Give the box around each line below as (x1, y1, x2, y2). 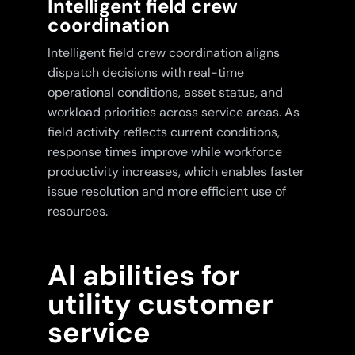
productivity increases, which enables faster (47, 163, 304, 181)
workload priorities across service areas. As (47, 104, 300, 121)
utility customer (47, 285, 273, 323)
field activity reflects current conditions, (47, 124, 280, 141)
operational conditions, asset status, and (47, 84, 283, 101)
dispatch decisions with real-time (47, 64, 244, 82)
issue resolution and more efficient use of (47, 183, 286, 200)
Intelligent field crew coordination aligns (47, 44, 280, 62)
